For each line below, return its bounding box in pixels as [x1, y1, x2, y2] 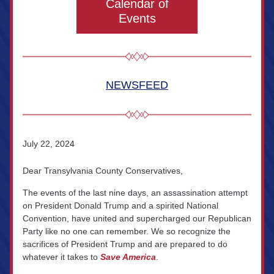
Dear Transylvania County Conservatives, [23, 166, 183, 176]
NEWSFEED [106, 79, 168, 91]
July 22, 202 [23, 139, 70, 149]
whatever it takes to [23, 252, 100, 262]
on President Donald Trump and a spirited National [23, 201, 218, 210]
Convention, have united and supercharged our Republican [23, 213, 251, 223]
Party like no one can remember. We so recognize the [23, 226, 231, 236]
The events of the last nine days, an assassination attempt [23, 188, 248, 198]
